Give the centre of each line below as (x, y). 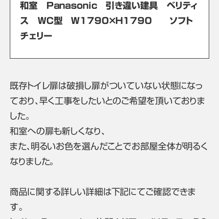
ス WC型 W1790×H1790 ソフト (107, 21)
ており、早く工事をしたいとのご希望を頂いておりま (108, 101)
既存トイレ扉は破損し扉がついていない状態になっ (107, 86)
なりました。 (32, 161)
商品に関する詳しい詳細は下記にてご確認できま (103, 192)
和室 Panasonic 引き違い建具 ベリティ (109, 5)
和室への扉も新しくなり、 (58, 131)
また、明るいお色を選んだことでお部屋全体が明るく (109, 146)
